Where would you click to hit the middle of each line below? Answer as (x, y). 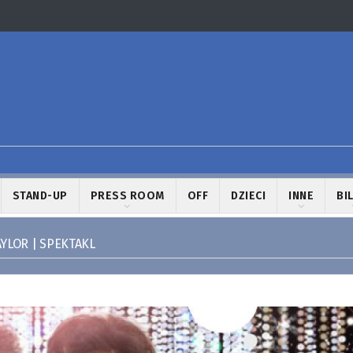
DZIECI (248, 196)
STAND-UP (40, 196)
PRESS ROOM (127, 196)
